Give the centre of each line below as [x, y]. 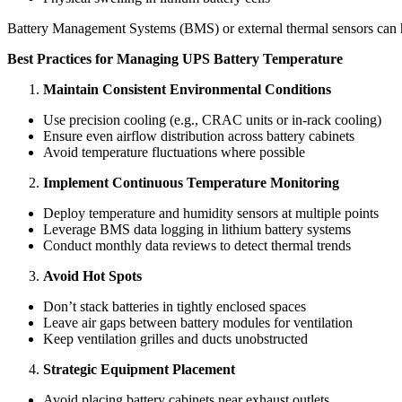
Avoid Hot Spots [92, 275]
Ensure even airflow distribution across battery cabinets [199, 135]
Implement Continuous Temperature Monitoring [191, 182]
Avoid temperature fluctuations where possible [174, 152]
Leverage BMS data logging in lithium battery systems [197, 229]
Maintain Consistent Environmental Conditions [187, 89]
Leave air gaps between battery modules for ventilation [198, 322]
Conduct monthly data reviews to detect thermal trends [197, 245]
